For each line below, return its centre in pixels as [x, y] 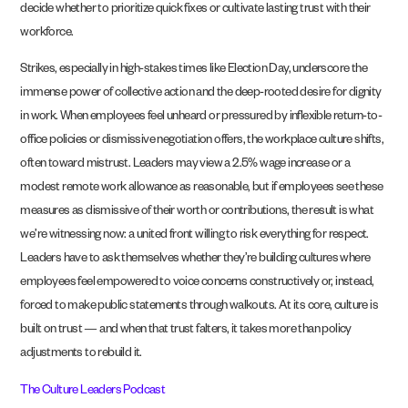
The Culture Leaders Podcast [93, 392]
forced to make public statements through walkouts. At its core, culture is [199, 308]
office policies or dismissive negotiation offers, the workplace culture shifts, [202, 142]
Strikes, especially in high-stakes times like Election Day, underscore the [194, 71]
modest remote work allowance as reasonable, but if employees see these [202, 189]
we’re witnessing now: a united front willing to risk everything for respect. [194, 237]
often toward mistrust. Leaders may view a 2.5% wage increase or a [185, 166]
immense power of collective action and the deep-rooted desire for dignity [201, 95]
